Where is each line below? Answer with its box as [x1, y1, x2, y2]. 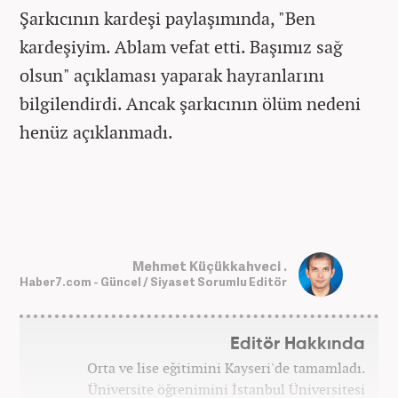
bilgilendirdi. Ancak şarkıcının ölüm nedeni [20, 91, 361, 115]
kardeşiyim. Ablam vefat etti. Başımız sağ [20, 34, 343, 59]
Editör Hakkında [230, 335, 365, 353]
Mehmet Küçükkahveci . [132, 257, 287, 275]
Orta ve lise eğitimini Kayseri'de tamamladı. [87, 357, 365, 378]
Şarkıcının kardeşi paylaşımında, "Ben [20, 5, 315, 30]
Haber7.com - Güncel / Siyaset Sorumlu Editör [20, 274, 287, 291]
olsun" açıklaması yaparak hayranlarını [20, 62, 324, 87]
